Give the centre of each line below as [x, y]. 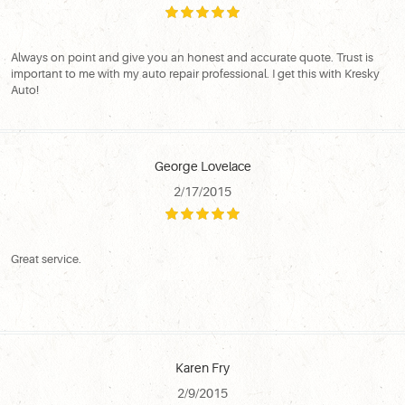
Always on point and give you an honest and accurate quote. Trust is [192, 57]
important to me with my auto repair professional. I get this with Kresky [195, 73]
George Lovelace [202, 166]
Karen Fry [202, 367]
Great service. [46, 259]
